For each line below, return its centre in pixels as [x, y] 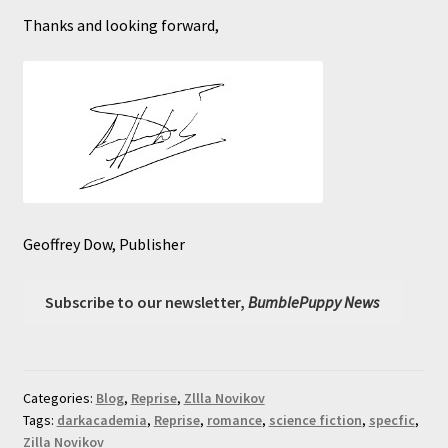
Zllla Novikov [224, 398]
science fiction [315, 420]
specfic [391, 420]
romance [234, 420]
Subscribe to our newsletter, [147, 302]
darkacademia [101, 420]
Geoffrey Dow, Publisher [103, 244]
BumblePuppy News [314, 302]
